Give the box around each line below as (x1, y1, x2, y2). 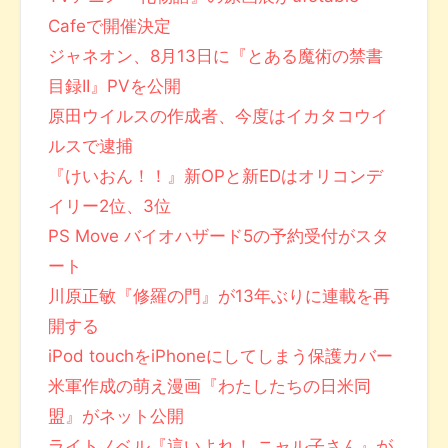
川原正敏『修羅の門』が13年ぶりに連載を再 (48, 286, 391, 307)
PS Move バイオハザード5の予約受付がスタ (48, 226, 390, 247)
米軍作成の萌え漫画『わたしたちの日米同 (48, 376, 372, 397)
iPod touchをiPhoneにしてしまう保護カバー (48, 346, 394, 367)
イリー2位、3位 (48, 196, 172, 217)
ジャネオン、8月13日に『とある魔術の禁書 (48, 46, 384, 67)
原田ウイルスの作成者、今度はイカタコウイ (48, 106, 389, 127)
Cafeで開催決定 (48, 16, 172, 37)
